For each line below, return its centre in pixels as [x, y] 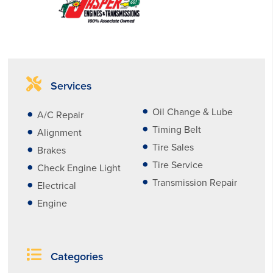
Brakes [52, 150]
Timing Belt [177, 129]
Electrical [57, 186]
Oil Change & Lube [193, 112]
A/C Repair [61, 115]
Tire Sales [173, 147]
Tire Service [178, 165]
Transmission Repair [195, 183]
